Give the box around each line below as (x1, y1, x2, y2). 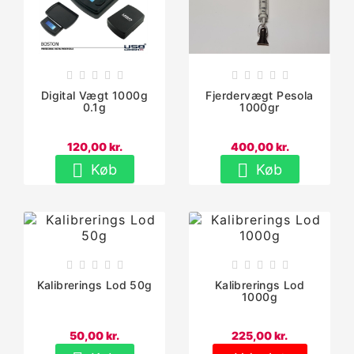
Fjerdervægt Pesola (205, 88, 314, 103)
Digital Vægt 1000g (40, 88, 149, 103)
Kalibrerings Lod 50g (36, 277, 153, 292)
